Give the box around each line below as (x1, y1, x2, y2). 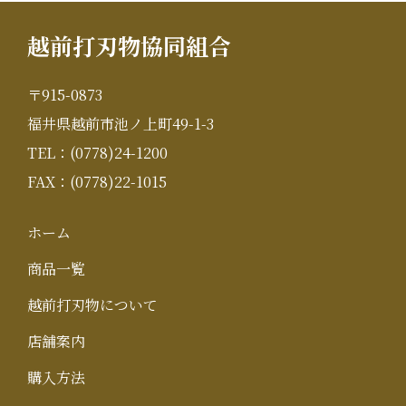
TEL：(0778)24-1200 (27, 141, 168, 163)
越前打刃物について (27, 294, 158, 315)
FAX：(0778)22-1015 (27, 170, 167, 192)
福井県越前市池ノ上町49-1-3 (27, 112, 214, 134)
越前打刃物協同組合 (27, 28, 231, 62)
